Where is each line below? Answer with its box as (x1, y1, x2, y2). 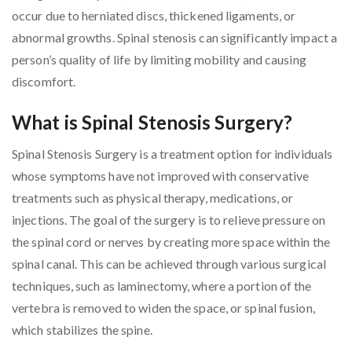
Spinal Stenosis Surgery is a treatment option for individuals (12, 146, 333, 162)
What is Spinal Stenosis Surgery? (12, 111, 293, 134)
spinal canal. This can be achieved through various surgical (12, 256, 326, 272)
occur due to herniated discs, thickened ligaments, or (12, 8, 296, 24)
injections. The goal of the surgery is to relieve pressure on (12, 212, 326, 228)
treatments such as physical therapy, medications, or (12, 190, 294, 206)
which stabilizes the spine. (12, 322, 152, 338)
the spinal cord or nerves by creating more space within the (12, 234, 330, 250)
